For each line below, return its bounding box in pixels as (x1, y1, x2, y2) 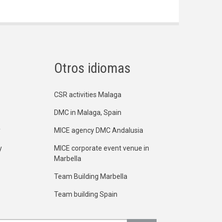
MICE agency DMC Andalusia (54, 126, 143, 135)
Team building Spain (54, 190, 117, 199)
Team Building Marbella (54, 172, 127, 181)
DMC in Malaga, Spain (54, 109, 121, 117)
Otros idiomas (54, 60, 131, 77)
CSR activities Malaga (54, 91, 121, 99)
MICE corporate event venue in (54, 144, 149, 153)
